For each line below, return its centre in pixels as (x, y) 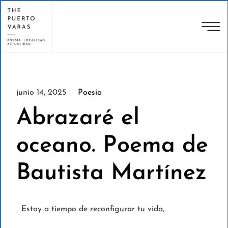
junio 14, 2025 (41, 93)
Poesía (90, 93)
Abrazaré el (78, 119)
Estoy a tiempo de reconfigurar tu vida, (93, 209)
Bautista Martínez (111, 174)
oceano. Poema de (112, 146)
